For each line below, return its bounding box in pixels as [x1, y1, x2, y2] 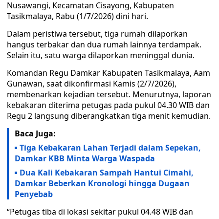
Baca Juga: [15, 128, 56, 139]
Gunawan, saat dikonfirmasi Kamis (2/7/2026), [7, 78, 176, 89]
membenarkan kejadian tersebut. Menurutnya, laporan [7, 89, 211, 100]
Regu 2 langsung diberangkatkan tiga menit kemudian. [7, 110, 211, 121]
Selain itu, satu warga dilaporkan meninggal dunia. [7, 50, 195, 61]
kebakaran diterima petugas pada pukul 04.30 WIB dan [7, 100, 210, 110]
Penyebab [15, 189, 53, 199]
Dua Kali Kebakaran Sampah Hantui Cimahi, [20, 167, 194, 178]
